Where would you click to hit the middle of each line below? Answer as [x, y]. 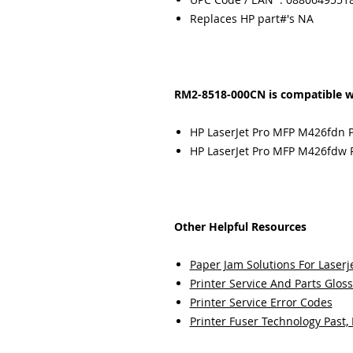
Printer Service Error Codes [261, 302]
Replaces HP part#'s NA [251, 19]
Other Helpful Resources [240, 227]
